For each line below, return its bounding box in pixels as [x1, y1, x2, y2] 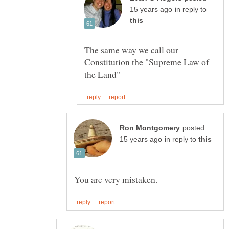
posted [182, 124, 204, 132]
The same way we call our [84, 43, 178, 56]
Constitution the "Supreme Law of [84, 56, 209, 68]
